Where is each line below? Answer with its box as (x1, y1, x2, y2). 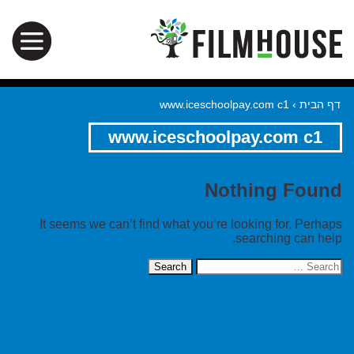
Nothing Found (205, 179, 342, 201)
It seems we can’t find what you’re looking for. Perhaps (40, 217, 342, 232)
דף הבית (299, 98, 341, 111)
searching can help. (235, 232, 342, 246)
